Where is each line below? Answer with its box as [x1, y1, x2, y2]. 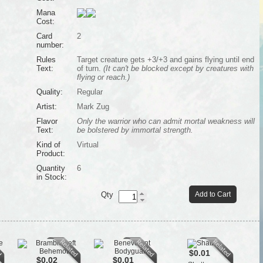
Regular [76, 87, 103, 96]
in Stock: [36, 173, 67, 181]
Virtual [76, 140, 99, 149]
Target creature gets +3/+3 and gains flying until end [76, 55, 254, 64]
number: [36, 41, 64, 49]
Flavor [36, 117, 58, 126]
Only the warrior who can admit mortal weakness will [76, 117, 255, 126]
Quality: [36, 87, 63, 96]
